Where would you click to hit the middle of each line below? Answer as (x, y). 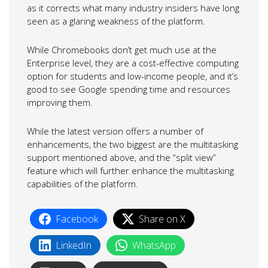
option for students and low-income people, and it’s (133, 76)
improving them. (60, 102)
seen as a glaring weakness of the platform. (116, 21)
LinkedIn (74, 245)
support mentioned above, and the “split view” (121, 157)
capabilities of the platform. (83, 183)
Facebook (77, 219)
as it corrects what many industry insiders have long (133, 7)
